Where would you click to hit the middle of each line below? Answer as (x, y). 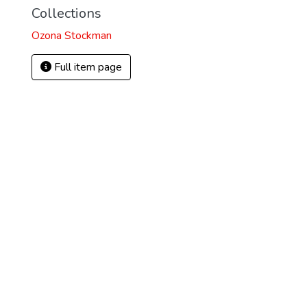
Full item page (87, 67)
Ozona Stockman (72, 36)
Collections (66, 13)
